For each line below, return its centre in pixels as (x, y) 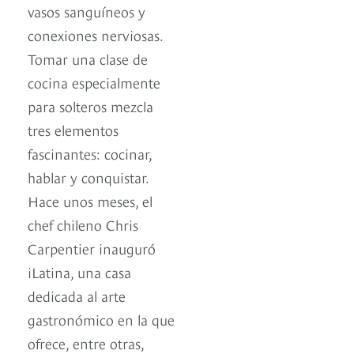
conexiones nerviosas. (95, 35)
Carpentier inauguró (92, 248)
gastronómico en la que (101, 319)
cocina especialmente (94, 82)
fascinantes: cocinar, (90, 153)
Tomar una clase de (88, 58)
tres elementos (73, 130)
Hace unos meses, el (90, 201)
